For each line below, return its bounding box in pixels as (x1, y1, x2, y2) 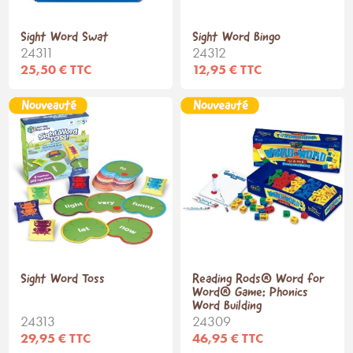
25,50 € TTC (20, 61, 92, 77)
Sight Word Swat (20, 30, 110, 44)
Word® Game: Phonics (192, 285, 308, 299)
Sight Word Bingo (192, 30, 281, 44)
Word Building (192, 299, 262, 313)
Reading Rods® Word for (192, 272, 325, 286)
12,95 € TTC (192, 61, 262, 77)
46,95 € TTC (192, 329, 263, 346)
